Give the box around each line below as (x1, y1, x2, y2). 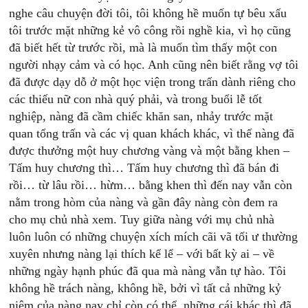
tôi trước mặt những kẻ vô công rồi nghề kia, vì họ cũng (9, 23, 291, 37)
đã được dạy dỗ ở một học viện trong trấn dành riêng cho (9, 75, 296, 89)
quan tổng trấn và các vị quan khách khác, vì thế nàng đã (9, 126, 295, 140)
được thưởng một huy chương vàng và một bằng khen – (9, 144, 290, 157)
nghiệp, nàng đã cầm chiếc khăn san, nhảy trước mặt (9, 109, 274, 123)
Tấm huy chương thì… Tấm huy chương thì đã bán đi (9, 161, 280, 175)
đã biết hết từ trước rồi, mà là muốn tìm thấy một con (9, 41, 278, 54)
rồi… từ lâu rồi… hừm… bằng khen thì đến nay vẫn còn (9, 178, 293, 192)
